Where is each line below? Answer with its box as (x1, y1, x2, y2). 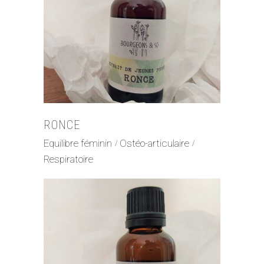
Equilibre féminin (44, 137, 112, 149)
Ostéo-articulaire (120, 137, 189, 149)
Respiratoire (44, 153, 93, 166)
